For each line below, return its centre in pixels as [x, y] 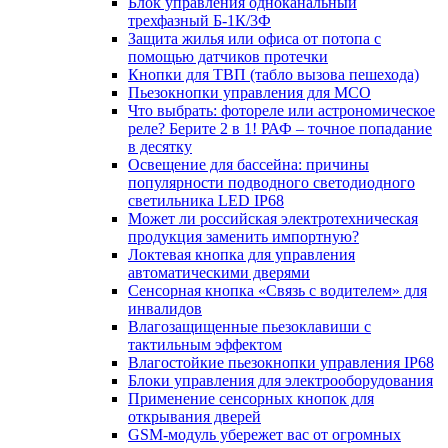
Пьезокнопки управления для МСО [249, 93]
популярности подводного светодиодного [271, 183]
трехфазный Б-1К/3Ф [199, 21]
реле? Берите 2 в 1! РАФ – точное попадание [280, 129]
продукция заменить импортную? [243, 237]
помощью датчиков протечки [228, 57]
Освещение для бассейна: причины [248, 165]
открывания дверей [194, 417]
